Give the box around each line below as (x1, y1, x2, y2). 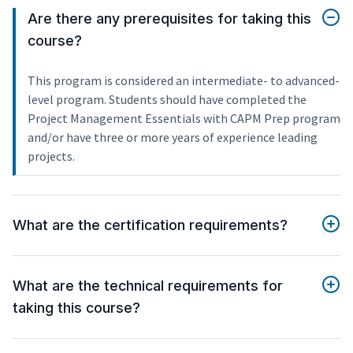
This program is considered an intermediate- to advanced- (28, 72, 340, 89)
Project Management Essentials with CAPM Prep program (28, 110, 340, 127)
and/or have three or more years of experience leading (28, 129, 318, 146)
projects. (28, 148, 75, 165)
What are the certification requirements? (13, 217, 288, 234)
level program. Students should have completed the (28, 91, 307, 108)
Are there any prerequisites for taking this (28, 10, 311, 28)
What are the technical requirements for (13, 277, 283, 295)
